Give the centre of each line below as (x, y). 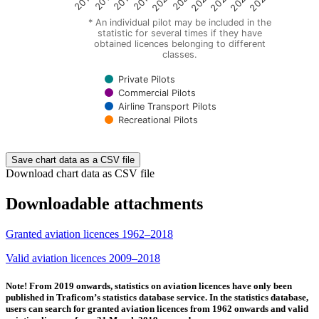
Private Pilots (147, 79)
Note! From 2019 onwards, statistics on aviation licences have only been (149, 286)
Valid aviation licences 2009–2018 (83, 258)
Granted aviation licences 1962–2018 (89, 234)
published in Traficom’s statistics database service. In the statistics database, (157, 297)
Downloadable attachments (104, 203)
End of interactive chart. (88, 145)
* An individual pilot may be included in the (180, 22)
